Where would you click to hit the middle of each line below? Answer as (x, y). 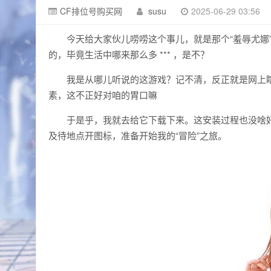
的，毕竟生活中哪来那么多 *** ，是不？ (129, 54)
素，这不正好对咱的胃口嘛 (103, 95)
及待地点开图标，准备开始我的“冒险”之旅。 (138, 135)
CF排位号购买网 (91, 11)
